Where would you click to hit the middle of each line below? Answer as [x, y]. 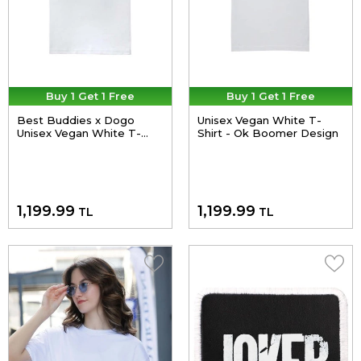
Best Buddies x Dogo [76, 120]
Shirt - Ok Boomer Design [268, 133]
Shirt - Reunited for [69, 146]
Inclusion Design [61, 159]
